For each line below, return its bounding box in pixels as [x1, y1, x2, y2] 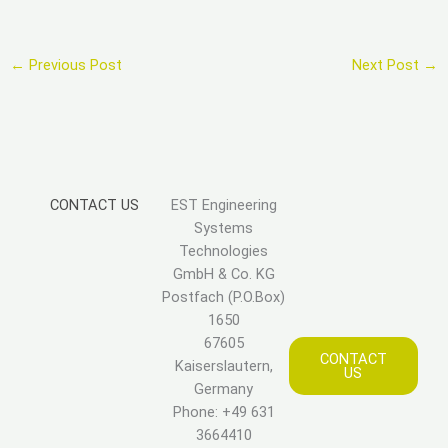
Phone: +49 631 [172, 402, 275, 421]
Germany [194, 379, 254, 398]
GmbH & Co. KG [172, 264, 275, 283]
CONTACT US [50, 195, 140, 214]
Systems [194, 218, 254, 237]
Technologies [179, 241, 269, 260]
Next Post [352, 55, 424, 74]
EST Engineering [170, 195, 277, 214]
